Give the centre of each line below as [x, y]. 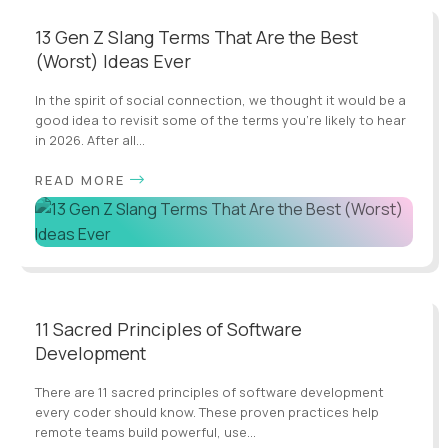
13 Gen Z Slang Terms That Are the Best [196, 37]
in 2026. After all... [90, 140]
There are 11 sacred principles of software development [209, 392]
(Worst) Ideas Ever [113, 61]
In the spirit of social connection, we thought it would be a [220, 100]
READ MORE [80, 180]
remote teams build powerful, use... [145, 432]
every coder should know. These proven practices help [207, 412]
